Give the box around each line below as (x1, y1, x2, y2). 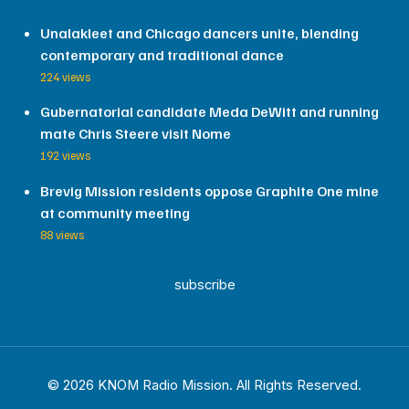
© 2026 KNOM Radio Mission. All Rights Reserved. (47, 376, 362, 393)
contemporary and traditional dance (40, 45, 284, 64)
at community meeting (40, 204, 190, 223)
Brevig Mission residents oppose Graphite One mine (40, 182, 379, 201)
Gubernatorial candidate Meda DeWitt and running (40, 102, 379, 121)
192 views (40, 148, 90, 163)
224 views (40, 68, 90, 84)
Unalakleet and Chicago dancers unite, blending (40, 23, 359, 42)
